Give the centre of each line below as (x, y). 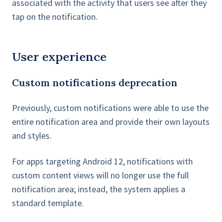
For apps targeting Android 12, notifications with (102, 162)
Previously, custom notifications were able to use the (110, 108)
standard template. (48, 203)
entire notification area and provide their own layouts (111, 122)
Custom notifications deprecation (95, 83)
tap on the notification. (55, 17)
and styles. (32, 136)
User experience (59, 57)
